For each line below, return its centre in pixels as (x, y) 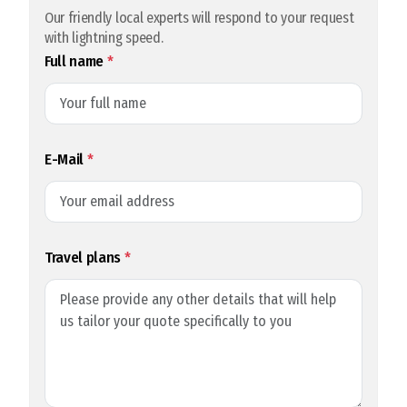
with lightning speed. (104, 38)
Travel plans (84, 258)
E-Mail (66, 159)
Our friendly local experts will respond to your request (199, 18)
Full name (76, 61)
